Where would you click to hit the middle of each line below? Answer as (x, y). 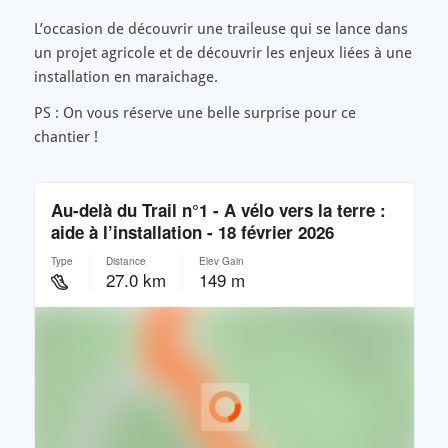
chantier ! (65, 137)
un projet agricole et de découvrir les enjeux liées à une (222, 52)
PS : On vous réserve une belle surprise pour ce (194, 113)
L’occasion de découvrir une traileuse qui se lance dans (220, 28)
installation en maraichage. (125, 76)
